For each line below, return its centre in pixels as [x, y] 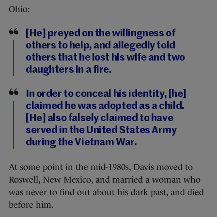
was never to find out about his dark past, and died [106, 193]
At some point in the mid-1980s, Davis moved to [101, 167]
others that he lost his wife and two [105, 58]
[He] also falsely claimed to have [100, 119]
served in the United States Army [101, 131]
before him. [31, 205]
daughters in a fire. [69, 70]
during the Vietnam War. [81, 143]
